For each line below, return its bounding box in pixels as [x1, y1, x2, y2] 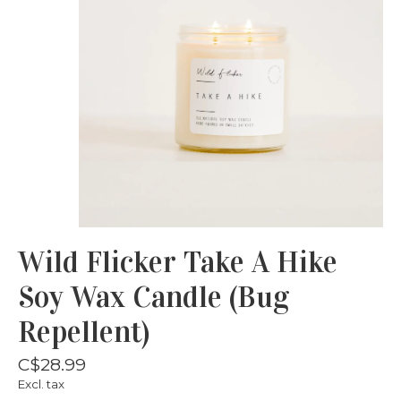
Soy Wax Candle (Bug [18, 278, 289, 315]
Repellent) [18, 313, 149, 350]
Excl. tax [18, 376, 64, 391]
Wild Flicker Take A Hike [18, 243, 337, 280]
